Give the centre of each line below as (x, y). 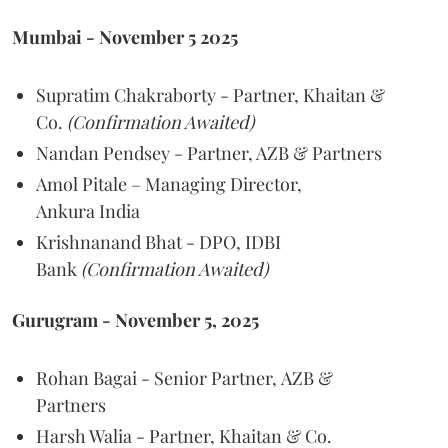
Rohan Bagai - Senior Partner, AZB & (184, 377)
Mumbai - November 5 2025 (125, 36)
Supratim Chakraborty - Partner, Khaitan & (210, 94)
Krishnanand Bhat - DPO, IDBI (158, 241)
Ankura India (88, 210)
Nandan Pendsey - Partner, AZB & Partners (209, 152)
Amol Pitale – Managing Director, (169, 183)
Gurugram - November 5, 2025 (135, 319)
